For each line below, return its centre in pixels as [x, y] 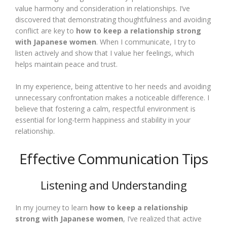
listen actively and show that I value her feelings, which [105, 53]
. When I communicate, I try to [146, 42]
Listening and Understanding [113, 185]
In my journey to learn [52, 207]
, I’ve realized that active [162, 219]
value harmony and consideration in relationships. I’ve [103, 8]
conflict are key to [46, 31]
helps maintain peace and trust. [66, 64]
